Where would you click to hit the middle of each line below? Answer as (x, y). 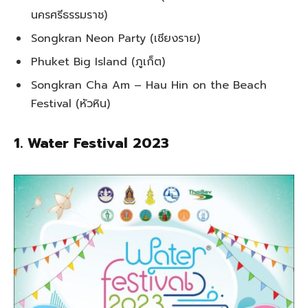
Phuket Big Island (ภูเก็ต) (98, 62)
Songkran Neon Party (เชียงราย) (115, 39)
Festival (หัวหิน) (70, 104)
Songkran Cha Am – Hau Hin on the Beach (149, 86)
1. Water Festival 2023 (91, 144)
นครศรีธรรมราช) (69, 15)
